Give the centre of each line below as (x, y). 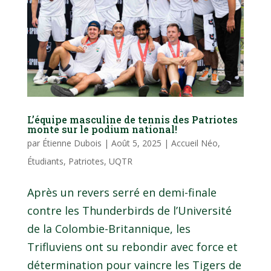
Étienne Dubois (72, 143)
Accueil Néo (194, 143)
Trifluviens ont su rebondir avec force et (132, 247)
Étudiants (45, 162)
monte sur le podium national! (102, 129)
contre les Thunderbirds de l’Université (129, 211)
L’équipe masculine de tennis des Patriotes (132, 120)
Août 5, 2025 (136, 143)
